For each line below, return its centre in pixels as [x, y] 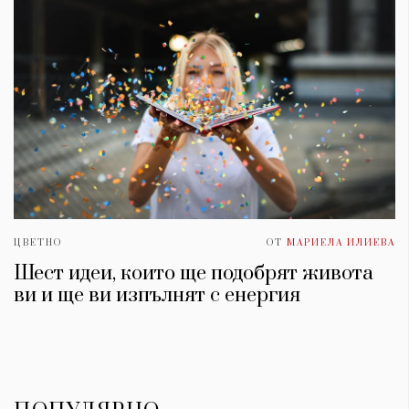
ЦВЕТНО [38, 243]
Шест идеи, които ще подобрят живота [194, 274]
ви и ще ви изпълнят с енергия [157, 296]
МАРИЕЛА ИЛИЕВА [341, 243]
